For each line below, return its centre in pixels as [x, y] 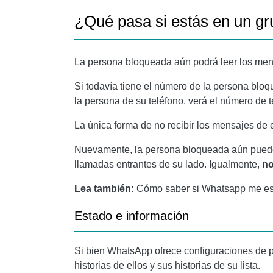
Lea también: [105, 189]
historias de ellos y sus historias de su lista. [167, 265]
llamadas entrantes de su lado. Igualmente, [168, 164]
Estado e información [132, 216]
